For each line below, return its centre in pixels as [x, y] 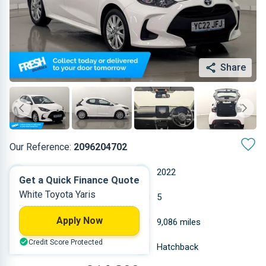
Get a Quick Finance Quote [79, 180]
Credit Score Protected [66, 242]
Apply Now [79, 221]
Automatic [54, 172]
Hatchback [178, 247]
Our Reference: [42, 147]
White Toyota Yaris [57, 194]
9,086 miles [179, 222]
